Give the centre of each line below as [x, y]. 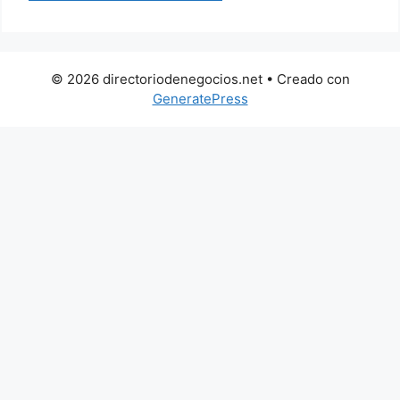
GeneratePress [200, 99]
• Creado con [306, 79]
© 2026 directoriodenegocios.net [156, 79]
